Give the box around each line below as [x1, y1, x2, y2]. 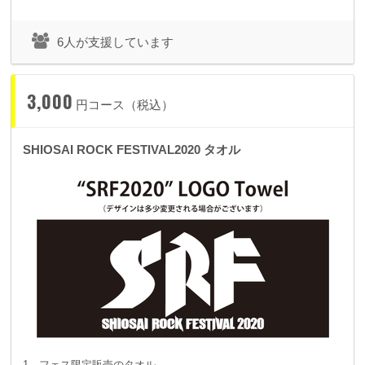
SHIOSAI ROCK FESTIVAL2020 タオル [23, 143, 240, 157]
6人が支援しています [57, 35, 174, 50]
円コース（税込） [76, 98, 174, 112]
